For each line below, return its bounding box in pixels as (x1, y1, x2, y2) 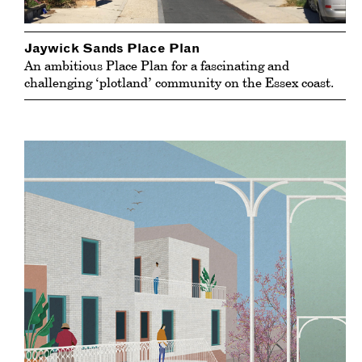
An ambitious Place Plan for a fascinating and (24, 57, 289, 75)
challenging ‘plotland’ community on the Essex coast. (24, 74, 334, 92)
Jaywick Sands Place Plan (24, 42, 200, 56)
